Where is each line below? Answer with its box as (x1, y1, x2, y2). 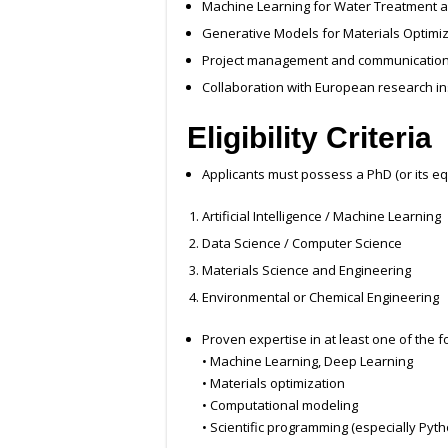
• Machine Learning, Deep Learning (202, 352, 413, 371)
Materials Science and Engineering (202, 261, 411, 280)
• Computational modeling (202, 396, 358, 415)
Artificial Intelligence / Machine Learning (202, 207, 441, 226)
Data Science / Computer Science (202, 234, 402, 253)
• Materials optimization (202, 374, 345, 393)
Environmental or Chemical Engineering (202, 288, 439, 307)
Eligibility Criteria (187, 121, 432, 155)
